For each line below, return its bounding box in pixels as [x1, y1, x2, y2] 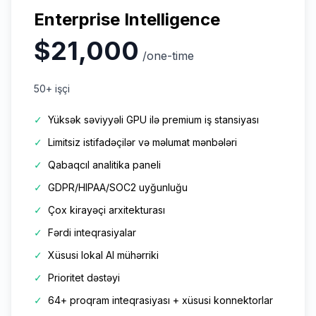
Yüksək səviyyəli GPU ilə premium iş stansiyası [48, 113, 259, 126]
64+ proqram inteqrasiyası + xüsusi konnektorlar [48, 293, 273, 306]
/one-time [142, 48, 194, 63]
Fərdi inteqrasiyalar [48, 226, 136, 238]
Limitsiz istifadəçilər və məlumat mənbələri [48, 135, 237, 148]
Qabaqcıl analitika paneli [48, 158, 161, 171]
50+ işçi [34, 82, 70, 95]
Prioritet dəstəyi [48, 271, 120, 284]
